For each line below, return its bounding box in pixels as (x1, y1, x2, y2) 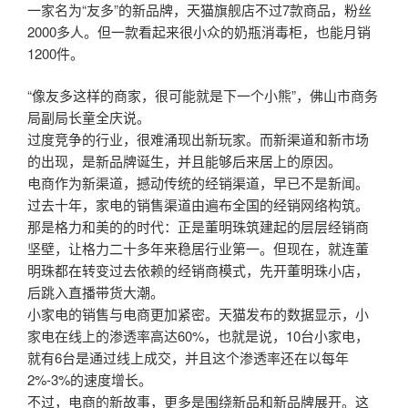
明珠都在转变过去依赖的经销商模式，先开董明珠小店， (27, 260, 369, 280)
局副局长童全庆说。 (27, 107, 150, 127)
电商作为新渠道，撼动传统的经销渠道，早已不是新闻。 (27, 173, 369, 193)
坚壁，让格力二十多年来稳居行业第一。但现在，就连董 (27, 239, 369, 259)
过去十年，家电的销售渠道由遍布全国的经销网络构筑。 (27, 195, 369, 215)
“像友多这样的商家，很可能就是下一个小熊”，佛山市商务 (27, 86, 378, 106)
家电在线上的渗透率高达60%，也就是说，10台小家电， (27, 326, 369, 346)
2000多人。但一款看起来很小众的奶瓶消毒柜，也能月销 (27, 21, 371, 41)
